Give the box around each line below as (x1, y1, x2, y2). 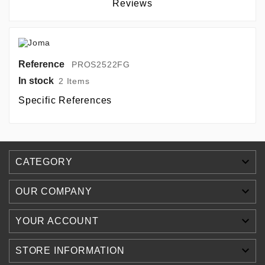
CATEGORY (15, 156, 73, 167)
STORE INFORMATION (15, 245, 125, 256)
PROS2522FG (72, 59, 130, 69)
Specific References (18, 95, 112, 105)
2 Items (59, 76, 90, 86)
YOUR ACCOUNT (15, 215, 99, 226)
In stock (18, 75, 54, 86)
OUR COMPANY (15, 186, 92, 196)
